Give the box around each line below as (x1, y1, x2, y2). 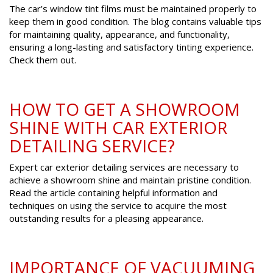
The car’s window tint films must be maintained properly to (9, 2, 257, 15)
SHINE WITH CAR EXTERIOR (9, 116, 227, 140)
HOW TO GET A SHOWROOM (9, 97, 240, 121)
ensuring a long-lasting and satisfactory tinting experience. (9, 41, 253, 54)
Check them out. (9, 54, 76, 66)
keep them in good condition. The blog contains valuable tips (9, 15, 261, 28)
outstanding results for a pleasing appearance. (9, 212, 204, 225)
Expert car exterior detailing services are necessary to (9, 161, 239, 174)
